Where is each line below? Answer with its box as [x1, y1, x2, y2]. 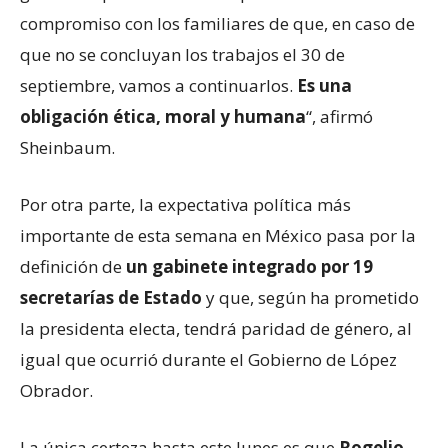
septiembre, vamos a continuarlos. [20, 74, 297, 98]
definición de [20, 255, 126, 279]
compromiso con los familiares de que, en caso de [20, 12, 415, 36]
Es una [297, 74, 352, 98]
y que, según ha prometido [202, 286, 419, 310]
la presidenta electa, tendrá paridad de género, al [20, 317, 412, 341]
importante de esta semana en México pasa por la [20, 224, 416, 248]
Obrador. [20, 379, 93, 403]
